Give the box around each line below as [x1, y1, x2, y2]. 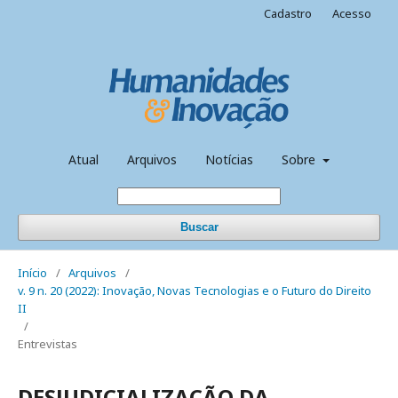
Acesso [332, 5, 371, 21]
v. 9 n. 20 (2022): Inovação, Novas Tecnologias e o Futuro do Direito [18, 282, 371, 298]
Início [18, 264, 47, 281]
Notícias [205, 150, 254, 168]
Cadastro [264, 5, 312, 21]
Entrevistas [18, 335, 77, 352]
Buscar [179, 219, 219, 234]
